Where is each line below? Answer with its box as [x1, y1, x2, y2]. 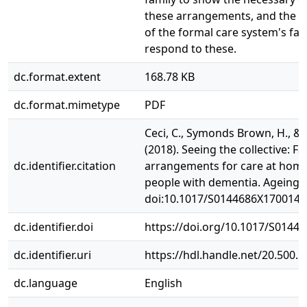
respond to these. [145, 41, 236, 56]
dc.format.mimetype [14, 97, 120, 112]
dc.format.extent [14, 69, 101, 84]
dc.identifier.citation [14, 158, 116, 173]
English [145, 275, 182, 291]
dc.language [14, 275, 77, 291]
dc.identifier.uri [14, 247, 91, 262]
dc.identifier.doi [14, 219, 93, 234]
